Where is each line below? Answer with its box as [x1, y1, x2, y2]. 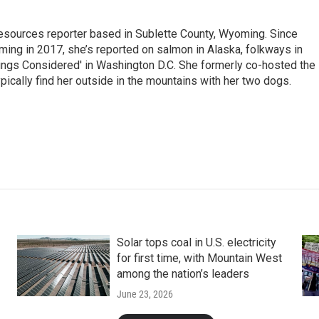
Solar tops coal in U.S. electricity [116, 235, 276, 249]
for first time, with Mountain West [116, 251, 282, 265]
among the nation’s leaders [116, 266, 249, 281]
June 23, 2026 [116, 288, 173, 300]
